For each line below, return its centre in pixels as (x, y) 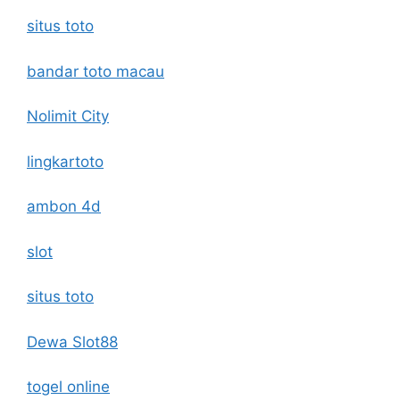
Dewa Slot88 (72, 342)
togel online (68, 387)
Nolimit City (68, 116)
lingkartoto (65, 161)
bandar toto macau (96, 71)
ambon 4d (64, 206)
